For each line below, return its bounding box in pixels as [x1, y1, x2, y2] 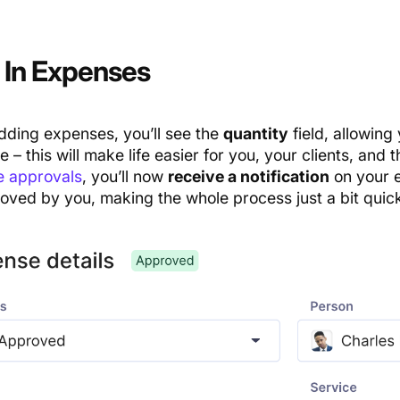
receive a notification [167, 167, 329, 187]
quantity [222, 124, 288, 144]
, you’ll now [81, 167, 168, 187]
